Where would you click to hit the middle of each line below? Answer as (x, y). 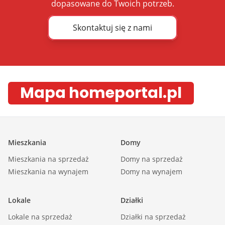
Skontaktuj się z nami (113, 28)
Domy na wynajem (151, 172)
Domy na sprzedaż (152, 159)
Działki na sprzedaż (153, 217)
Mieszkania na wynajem (48, 172)
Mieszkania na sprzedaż (48, 159)
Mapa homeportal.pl (101, 93)
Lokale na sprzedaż (40, 217)
